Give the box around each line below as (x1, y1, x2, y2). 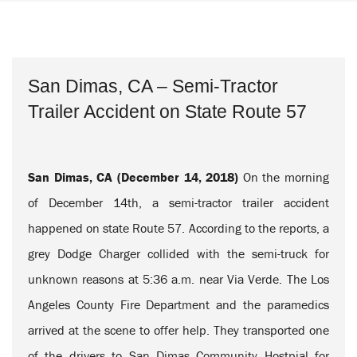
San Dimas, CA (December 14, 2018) (28, 169, 239, 185)
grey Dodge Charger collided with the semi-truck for (28, 245, 329, 261)
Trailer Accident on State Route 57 (28, 101, 307, 122)
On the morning (238, 169, 329, 185)
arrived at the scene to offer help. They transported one (28, 322, 329, 338)
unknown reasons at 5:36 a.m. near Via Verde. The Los (28, 271, 329, 287)
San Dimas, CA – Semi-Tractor (28, 76, 278, 96)
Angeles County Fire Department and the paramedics (28, 296, 329, 312)
